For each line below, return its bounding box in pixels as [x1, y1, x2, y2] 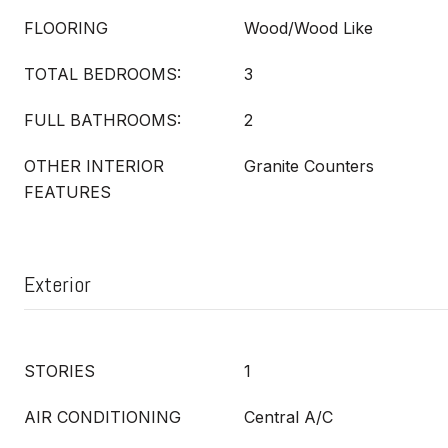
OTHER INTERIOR [24, 156, 164, 176]
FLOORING [24, 18, 108, 38]
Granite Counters [244, 156, 374, 176]
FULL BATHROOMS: [24, 110, 181, 130]
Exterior [24, 270, 91, 298]
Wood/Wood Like [244, 18, 373, 38]
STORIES [24, 361, 95, 381]
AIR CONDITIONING [24, 407, 181, 427]
